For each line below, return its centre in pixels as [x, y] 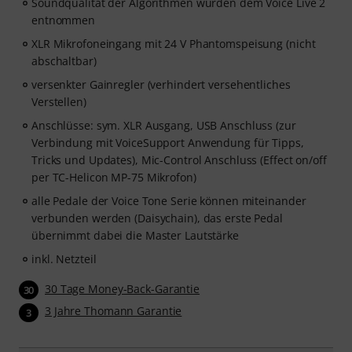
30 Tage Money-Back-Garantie [123, 289]
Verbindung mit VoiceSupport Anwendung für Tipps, [168, 143]
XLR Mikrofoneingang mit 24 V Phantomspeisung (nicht [174, 44]
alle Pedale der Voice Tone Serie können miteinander [169, 201]
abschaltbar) [64, 61]
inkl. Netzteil [64, 259]
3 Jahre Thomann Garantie [114, 311]
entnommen [64, 20]
